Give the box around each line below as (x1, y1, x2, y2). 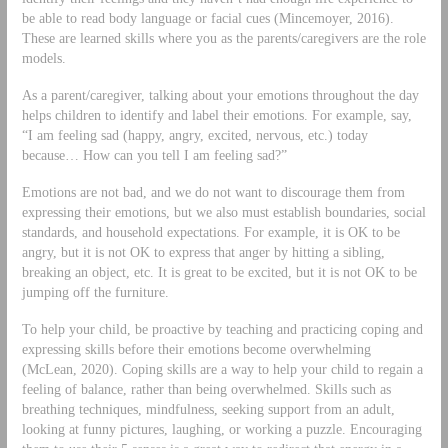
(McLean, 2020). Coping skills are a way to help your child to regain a (21, 360, 423, 377)
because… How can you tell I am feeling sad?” (21, 146, 287, 163)
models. (21, 49, 66, 66)
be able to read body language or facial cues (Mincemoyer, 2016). (21, 9, 394, 26)
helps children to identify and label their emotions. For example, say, (21, 106, 412, 123)
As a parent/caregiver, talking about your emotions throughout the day (21, 86, 419, 103)
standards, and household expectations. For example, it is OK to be (21, 223, 400, 240)
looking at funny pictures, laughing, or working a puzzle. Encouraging (21, 420, 422, 437)
